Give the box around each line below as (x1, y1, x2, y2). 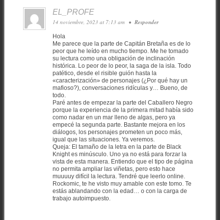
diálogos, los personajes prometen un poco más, (52, 129, 182, 136)
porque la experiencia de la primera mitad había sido (52, 107, 193, 114)
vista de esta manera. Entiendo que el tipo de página (52, 158, 193, 165)
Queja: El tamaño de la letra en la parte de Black (52, 143, 181, 151)
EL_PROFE (52, 8, 94, 17)
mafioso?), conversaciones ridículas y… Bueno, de (52, 84, 188, 92)
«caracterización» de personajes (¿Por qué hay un (52, 77, 188, 84)
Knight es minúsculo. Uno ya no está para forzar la (52, 151, 187, 158)
